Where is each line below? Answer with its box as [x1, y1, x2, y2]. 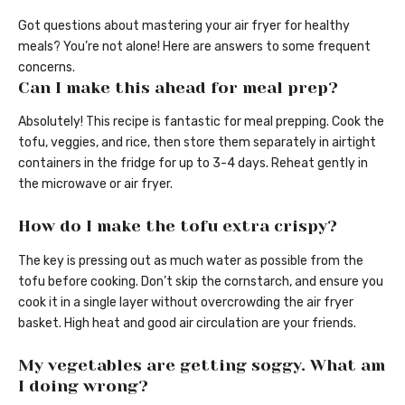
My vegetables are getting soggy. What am [18, 355, 385, 374]
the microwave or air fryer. [18, 176, 173, 193]
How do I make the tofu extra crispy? [18, 217, 337, 236]
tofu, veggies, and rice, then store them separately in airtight [18, 135, 376, 151]
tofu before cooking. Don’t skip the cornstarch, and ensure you [18, 273, 383, 289]
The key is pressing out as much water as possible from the [18, 252, 363, 268]
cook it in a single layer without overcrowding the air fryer [18, 294, 353, 310]
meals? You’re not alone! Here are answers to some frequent [18, 38, 371, 54]
